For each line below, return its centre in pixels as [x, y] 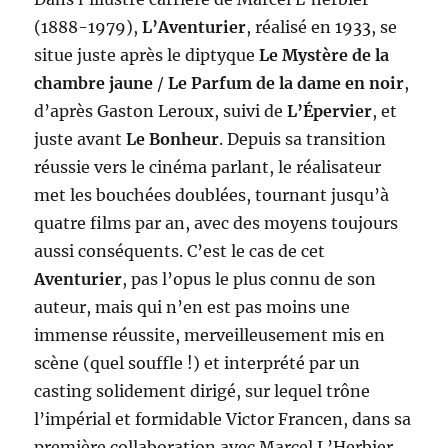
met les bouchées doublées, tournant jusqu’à [212, 195]
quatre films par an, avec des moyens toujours [216, 223]
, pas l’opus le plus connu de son [249, 279]
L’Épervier [330, 111]
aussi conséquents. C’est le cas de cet [180, 251]
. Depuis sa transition [303, 139]
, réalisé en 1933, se [322, 27]
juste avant [80, 139]
